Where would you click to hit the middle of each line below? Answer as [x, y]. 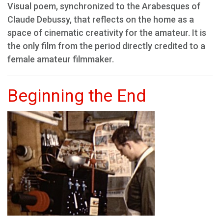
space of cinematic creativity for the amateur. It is [107, 33]
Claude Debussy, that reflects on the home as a [101, 19]
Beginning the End [77, 96]
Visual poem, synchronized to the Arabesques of [104, 6]
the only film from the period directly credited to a [106, 46]
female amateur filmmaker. [61, 59]
